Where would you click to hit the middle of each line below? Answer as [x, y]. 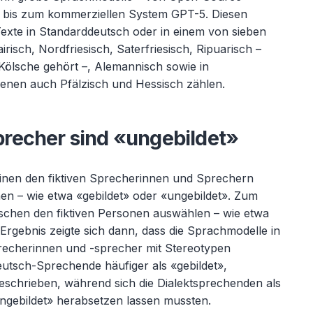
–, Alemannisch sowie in [146, 66]
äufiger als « [145, 265]
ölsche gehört [44, 66]
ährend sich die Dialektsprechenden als [177, 283]
